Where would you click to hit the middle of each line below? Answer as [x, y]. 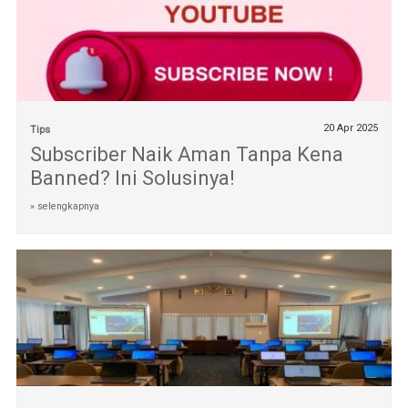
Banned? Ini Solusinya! [132, 178]
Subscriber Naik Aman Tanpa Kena [186, 154]
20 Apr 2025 [351, 127]
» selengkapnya [64, 206]
